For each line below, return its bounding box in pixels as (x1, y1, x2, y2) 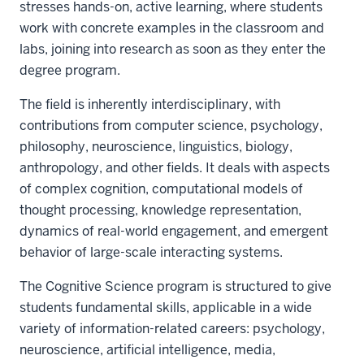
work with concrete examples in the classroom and (19, 19, 324, 37)
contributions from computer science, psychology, (19, 116, 323, 134)
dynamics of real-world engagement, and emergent (19, 222, 328, 240)
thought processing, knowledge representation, (19, 201, 301, 219)
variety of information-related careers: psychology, (19, 319, 325, 337)
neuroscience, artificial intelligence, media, (19, 340, 275, 358)
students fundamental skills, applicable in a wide (19, 298, 312, 316)
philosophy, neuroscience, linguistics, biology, (19, 137, 292, 155)
